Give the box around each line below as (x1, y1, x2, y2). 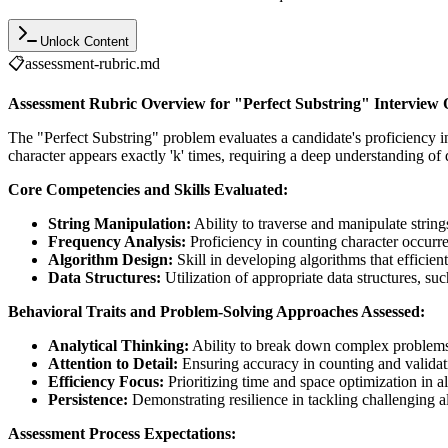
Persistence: (48, 390, 128, 408)
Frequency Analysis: (48, 232, 186, 250)
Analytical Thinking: (48, 336, 189, 354)
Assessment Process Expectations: (8, 424, 236, 442)
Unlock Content (40, 33, 129, 49)
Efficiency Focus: (48, 372, 164, 390)
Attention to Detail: (48, 354, 178, 372)
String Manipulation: (48, 214, 191, 232)
